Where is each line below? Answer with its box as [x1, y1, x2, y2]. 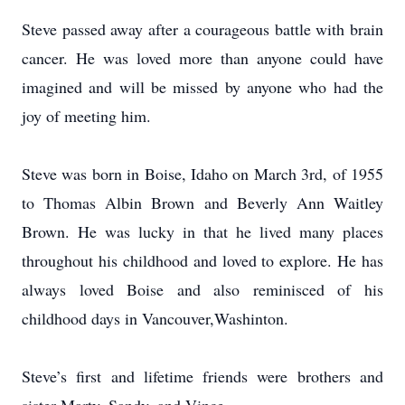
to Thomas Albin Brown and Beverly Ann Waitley [22, 192, 383, 213]
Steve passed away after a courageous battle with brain [22, 18, 383, 40]
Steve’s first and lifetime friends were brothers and [22, 365, 383, 387]
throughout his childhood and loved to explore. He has [22, 250, 383, 271]
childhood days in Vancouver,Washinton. [22, 307, 288, 329]
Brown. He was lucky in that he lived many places [22, 221, 383, 242]
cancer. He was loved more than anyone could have [22, 47, 383, 69]
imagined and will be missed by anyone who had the [22, 76, 383, 98]
